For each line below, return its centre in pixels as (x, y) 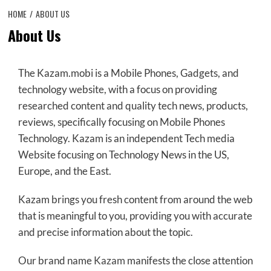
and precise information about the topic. (105, 232)
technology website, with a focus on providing (117, 89)
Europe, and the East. (64, 171)
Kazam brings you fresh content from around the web (135, 199)
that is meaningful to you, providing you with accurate (135, 215)
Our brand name (56, 260)
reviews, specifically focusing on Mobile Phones (121, 122)
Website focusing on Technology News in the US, (123, 154)
